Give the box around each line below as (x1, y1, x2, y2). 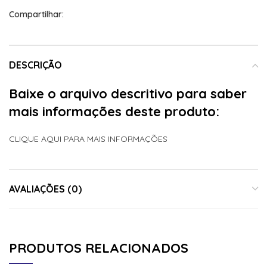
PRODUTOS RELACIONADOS (9, 240, 188, 257)
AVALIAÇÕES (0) (9, 183, 82, 195)
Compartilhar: (9, 9, 64, 20)
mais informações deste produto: (9, 103, 219, 120)
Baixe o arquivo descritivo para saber (9, 85, 247, 103)
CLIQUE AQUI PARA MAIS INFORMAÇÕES (9, 133, 167, 145)
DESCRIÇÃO (9, 59, 62, 72)
